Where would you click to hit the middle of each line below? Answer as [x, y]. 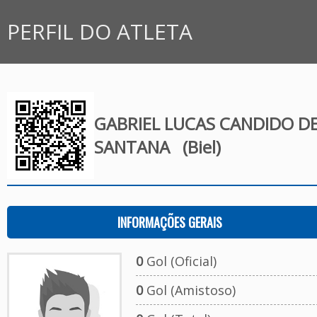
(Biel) [197, 147]
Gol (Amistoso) [189, 290]
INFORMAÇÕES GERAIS [169, 222]
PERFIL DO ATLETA [100, 31]
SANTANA [134, 147]
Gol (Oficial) [179, 261]
